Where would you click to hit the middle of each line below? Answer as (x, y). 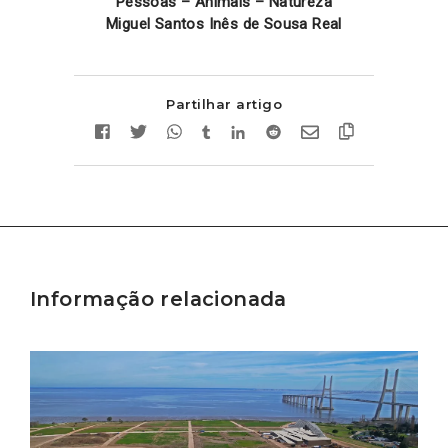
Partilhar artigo (224, 104)
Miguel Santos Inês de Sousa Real (224, 24)
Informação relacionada (158, 299)
